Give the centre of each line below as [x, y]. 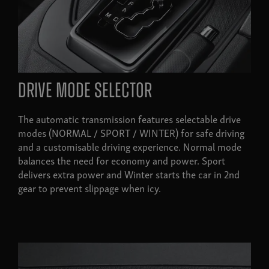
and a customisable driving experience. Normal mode [130, 146]
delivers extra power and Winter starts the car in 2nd [129, 174]
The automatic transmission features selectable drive [129, 118]
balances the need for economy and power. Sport [122, 160]
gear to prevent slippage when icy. [89, 187]
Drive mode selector [85, 92]
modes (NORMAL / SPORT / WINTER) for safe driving [131, 132]
